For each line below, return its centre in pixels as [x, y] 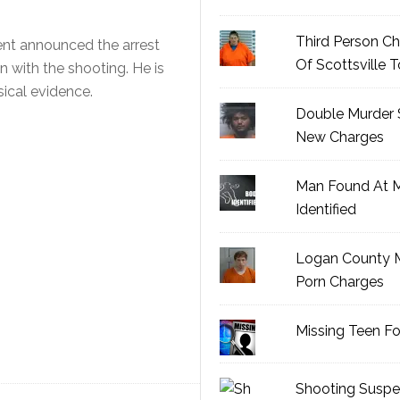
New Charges [339, 137]
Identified [325, 209]
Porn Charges [339, 282]
